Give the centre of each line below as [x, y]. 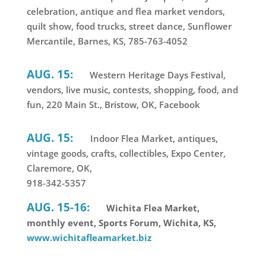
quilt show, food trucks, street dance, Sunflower [129, 26]
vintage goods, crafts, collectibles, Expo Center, [126, 153]
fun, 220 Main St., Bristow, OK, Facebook [113, 105]
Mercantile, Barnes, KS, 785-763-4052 [107, 41]
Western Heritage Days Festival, [156, 75]
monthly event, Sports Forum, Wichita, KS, [121, 223]
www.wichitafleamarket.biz [89, 238]
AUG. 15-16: [58, 207]
